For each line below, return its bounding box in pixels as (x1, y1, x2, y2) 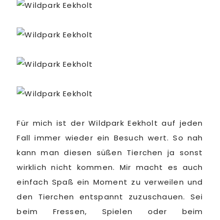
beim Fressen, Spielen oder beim (17, 206, 203, 217)
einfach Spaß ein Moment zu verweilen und (17, 177, 203, 187)
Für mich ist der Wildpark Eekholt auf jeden (17, 118, 203, 128)
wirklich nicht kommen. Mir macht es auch (17, 162, 203, 172)
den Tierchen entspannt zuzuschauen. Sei (17, 192, 203, 202)
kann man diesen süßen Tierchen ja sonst (17, 147, 203, 158)
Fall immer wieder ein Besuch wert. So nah (17, 133, 203, 143)
